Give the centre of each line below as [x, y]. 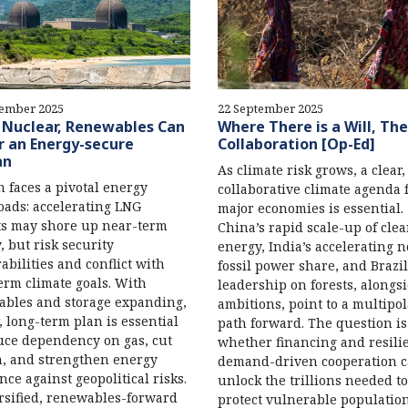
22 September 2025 [270, 109]
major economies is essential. [310, 209]
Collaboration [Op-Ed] [296, 144]
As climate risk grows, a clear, [311, 170]
